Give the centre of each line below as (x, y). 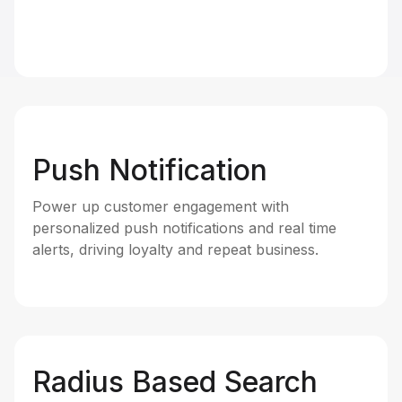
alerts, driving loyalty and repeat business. (175, 250)
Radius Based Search (175, 382)
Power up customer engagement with (161, 207)
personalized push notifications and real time (184, 228)
